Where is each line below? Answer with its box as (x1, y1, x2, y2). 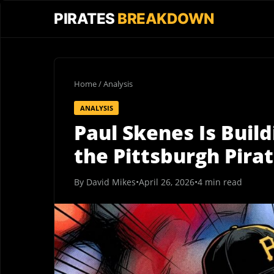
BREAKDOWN (117, 10, 215, 28)
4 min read (198, 176, 242, 188)
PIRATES (54, 10, 117, 28)
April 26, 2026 (139, 176, 194, 188)
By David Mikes (74, 176, 136, 188)
